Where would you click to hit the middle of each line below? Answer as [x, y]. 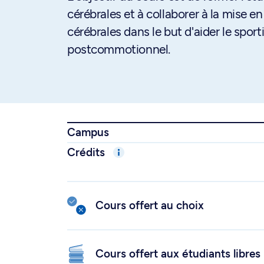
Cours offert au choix [150, 205]
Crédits [88, 152]
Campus [88, 132]
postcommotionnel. [119, 49]
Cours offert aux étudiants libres [178, 254]
